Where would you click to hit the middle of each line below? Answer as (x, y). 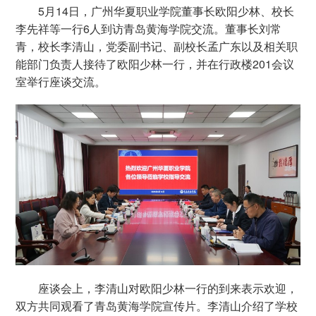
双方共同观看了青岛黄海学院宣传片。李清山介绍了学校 (157, 306)
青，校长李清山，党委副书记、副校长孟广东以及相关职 (157, 46)
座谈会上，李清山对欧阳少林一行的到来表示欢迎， (168, 288)
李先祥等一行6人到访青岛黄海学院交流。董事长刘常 (149, 29)
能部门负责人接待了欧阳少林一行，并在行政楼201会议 (155, 64)
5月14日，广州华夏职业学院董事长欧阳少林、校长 (166, 11)
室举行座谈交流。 (61, 81)
